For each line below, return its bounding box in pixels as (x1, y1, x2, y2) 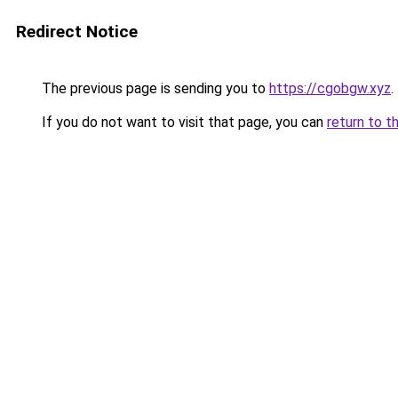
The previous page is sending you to (38, 80, 269, 97)
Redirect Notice (16, 21, 138, 42)
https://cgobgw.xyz (269, 80, 391, 97)
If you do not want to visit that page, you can (38, 114, 327, 131)
